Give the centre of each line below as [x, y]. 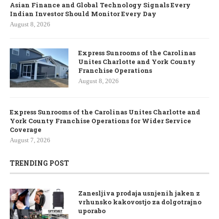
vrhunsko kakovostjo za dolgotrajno [140, 202]
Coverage [26, 130]
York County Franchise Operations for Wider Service [100, 121]
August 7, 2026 [30, 140]
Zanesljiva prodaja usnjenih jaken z [139, 193]
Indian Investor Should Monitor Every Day [83, 14]
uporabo [92, 211]
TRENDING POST [39, 163]
